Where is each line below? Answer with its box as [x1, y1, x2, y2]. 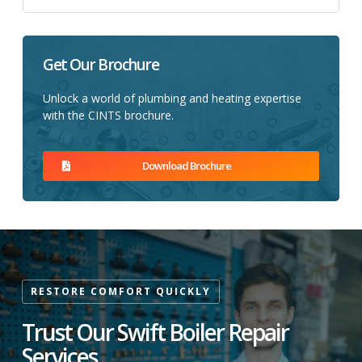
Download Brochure [142, 158, 231, 174]
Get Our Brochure [43, 53, 158, 75]
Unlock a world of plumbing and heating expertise [43, 90, 301, 106]
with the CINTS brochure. [43, 107, 174, 123]
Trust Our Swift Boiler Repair [22, 317, 288, 348]
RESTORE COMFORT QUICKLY [31, 284, 211, 299]
